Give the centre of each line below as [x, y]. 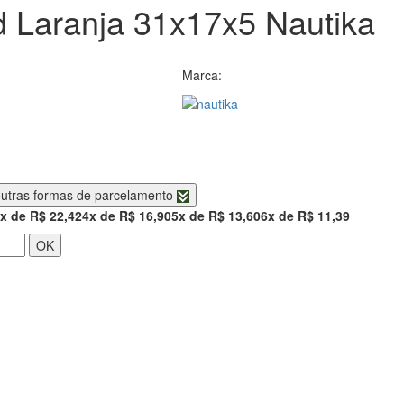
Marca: [202, 75]
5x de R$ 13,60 [216, 215]
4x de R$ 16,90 [127, 215]
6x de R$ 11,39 [305, 215]
